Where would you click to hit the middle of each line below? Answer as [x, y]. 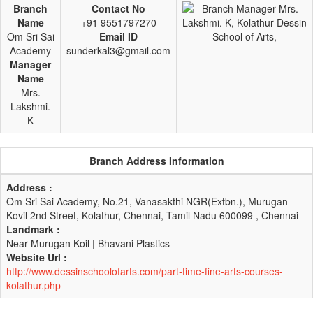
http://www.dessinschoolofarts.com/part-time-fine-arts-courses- [145, 271]
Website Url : [37, 257]
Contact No [118, 8]
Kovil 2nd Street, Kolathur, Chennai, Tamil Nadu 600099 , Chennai [152, 215]
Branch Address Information [156, 161]
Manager [30, 64]
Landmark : [33, 229]
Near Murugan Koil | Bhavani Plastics [88, 243]
